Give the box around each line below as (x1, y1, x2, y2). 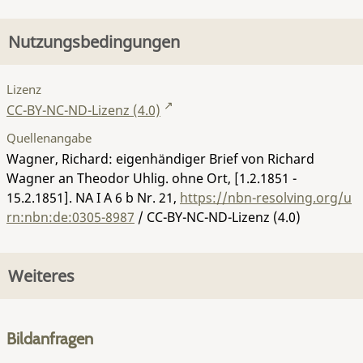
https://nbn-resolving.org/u (180, 188, 352, 207)
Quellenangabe (6, 129, 92, 146)
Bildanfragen (6, 329, 93, 348)
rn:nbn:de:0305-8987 (6, 207, 135, 226)
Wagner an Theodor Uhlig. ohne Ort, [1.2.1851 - (6, 169, 297, 187)
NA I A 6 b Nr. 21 (75, 188, 173, 207)
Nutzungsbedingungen (8, 31, 180, 53)
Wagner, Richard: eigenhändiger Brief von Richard (6, 149, 314, 168)
